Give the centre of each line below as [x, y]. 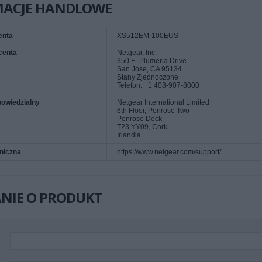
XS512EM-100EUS [148, 36]
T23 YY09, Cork [142, 127]
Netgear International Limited [163, 102]
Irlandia [129, 135]
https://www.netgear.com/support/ [169, 152]
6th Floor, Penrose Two [153, 111]
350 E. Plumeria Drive [152, 61]
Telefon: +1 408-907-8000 [158, 85]
